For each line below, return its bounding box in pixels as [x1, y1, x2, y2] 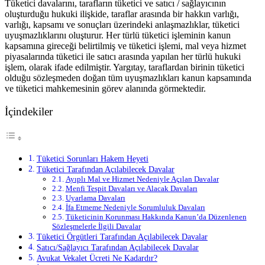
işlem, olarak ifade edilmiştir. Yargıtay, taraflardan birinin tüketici [5, 62, 244, 72]
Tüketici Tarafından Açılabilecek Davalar [36, 164, 174, 174]
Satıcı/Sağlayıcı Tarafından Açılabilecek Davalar [36, 243, 199, 253]
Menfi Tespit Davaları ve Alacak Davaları [65, 184, 198, 193]
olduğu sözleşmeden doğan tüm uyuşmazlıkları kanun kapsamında [5, 72, 251, 83]
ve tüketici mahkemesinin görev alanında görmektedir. [5, 83, 206, 93]
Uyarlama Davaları [65, 193, 125, 203]
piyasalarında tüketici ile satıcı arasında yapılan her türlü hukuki [5, 51, 241, 62]
